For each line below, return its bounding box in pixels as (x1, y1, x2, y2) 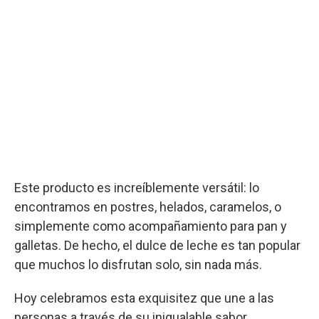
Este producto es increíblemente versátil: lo (14, 179, 259, 195)
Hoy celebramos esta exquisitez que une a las (14, 290, 274, 305)
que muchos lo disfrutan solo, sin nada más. (14, 256, 262, 272)
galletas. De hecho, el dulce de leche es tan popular (14, 237, 300, 253)
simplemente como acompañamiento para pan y (14, 218, 287, 234)
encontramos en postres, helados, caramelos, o (14, 199, 281, 214)
